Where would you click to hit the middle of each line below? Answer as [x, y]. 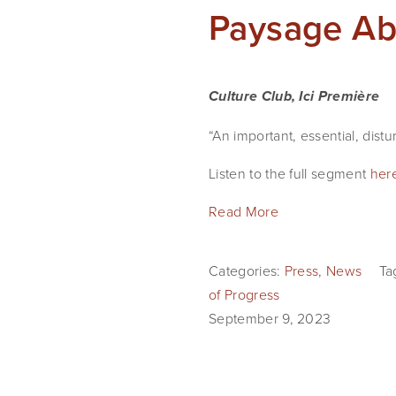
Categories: [247, 270]
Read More [244, 211]
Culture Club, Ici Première [294, 97]
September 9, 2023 [270, 318]
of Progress [244, 294]
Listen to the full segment [289, 173]
